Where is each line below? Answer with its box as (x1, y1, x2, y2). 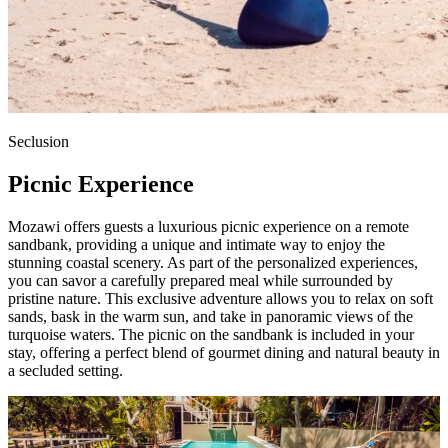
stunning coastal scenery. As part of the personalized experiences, (8, 253, 418, 271)
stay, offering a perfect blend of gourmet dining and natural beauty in (8, 343, 440, 361)
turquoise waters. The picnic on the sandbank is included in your (8, 325, 414, 343)
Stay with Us (8, 415, 136, 442)
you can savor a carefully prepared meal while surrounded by (8, 271, 393, 289)
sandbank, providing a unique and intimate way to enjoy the (8, 235, 385, 253)
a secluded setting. (8, 361, 123, 379)
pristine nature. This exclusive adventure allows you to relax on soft (8, 289, 433, 307)
